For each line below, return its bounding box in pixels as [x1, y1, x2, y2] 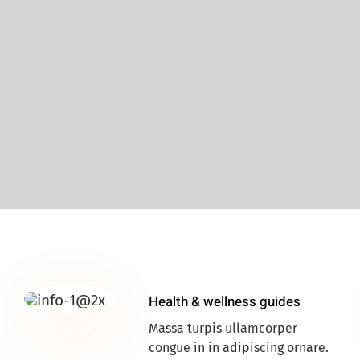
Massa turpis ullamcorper [149, 321, 298, 337]
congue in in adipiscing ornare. [149, 340, 329, 356]
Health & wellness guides [149, 292, 301, 313]
